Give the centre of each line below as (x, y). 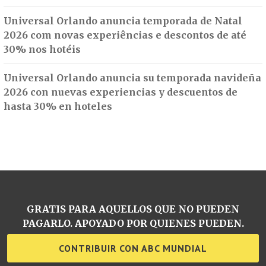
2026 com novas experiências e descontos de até (125, 35)
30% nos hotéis (42, 50)
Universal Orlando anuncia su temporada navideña (132, 78)
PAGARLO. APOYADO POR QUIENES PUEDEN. (133, 224)
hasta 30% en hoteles (58, 107)
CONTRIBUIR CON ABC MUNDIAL (133, 248)
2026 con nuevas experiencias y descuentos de (121, 92)
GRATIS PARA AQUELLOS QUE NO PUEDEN (133, 209)
